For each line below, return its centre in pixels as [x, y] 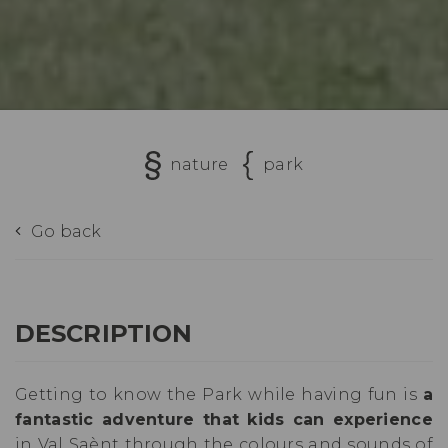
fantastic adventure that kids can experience [224, 420]
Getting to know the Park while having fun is [219, 395]
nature [199, 165]
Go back [64, 232]
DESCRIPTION [104, 334]
